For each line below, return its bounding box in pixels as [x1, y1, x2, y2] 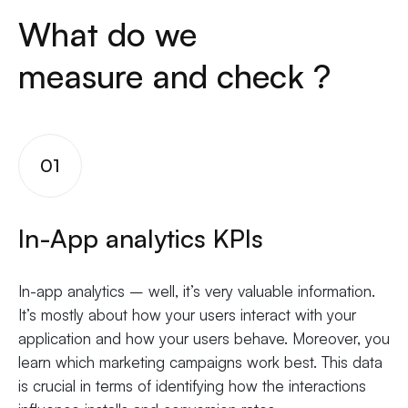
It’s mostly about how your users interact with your [18, 305, 356, 325]
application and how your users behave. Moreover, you [18, 329, 390, 349]
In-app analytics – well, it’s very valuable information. [18, 281, 375, 301]
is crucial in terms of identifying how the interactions [18, 376, 366, 396]
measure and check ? [18, 56, 331, 97]
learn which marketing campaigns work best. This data [18, 352, 382, 372]
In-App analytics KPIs [18, 222, 263, 255]
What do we [18, 14, 197, 56]
